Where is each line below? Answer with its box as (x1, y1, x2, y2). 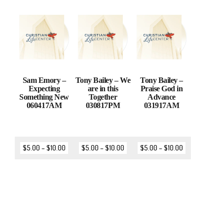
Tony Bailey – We (75, 76, 131, 85)
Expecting (28, 84, 60, 93)
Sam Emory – (22, 76, 66, 85)
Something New (19, 93, 69, 102)
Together (88, 93, 117, 102)
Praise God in (140, 84, 183, 93)
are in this (87, 84, 118, 93)
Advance (147, 93, 176, 102)
